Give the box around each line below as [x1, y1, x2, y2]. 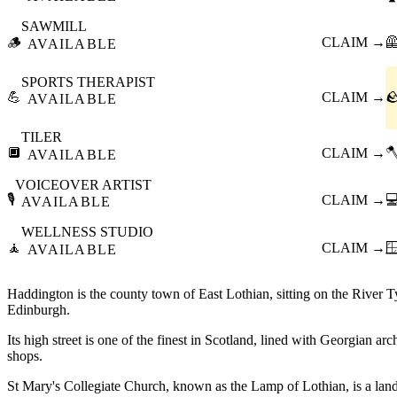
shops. [7, 347, 43, 363]
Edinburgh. [7, 301, 70, 317]
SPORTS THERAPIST [21, 74, 155, 90]
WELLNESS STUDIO [21, 224, 153, 240]
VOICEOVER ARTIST [15, 176, 152, 192]
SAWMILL [21, 19, 87, 35]
